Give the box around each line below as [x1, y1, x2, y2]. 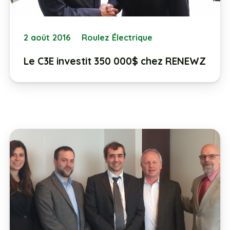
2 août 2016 [23, 32, 71, 43]
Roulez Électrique [82, 32, 153, 43]
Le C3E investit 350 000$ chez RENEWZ [23, 54, 206, 67]
